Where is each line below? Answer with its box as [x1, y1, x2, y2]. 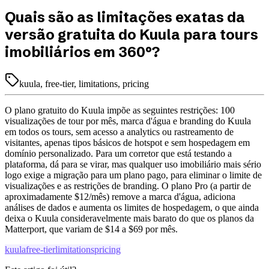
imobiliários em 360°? [5, 43, 160, 61]
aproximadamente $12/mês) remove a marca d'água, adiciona [5, 191, 235, 202]
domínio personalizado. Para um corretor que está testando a [5, 148, 232, 159]
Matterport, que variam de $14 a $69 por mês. [5, 223, 178, 234]
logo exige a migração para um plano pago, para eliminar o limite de [5, 169, 262, 180]
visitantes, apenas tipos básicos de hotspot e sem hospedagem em [5, 137, 250, 148]
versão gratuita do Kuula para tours [5, 25, 258, 43]
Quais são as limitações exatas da [5, 8, 245, 26]
